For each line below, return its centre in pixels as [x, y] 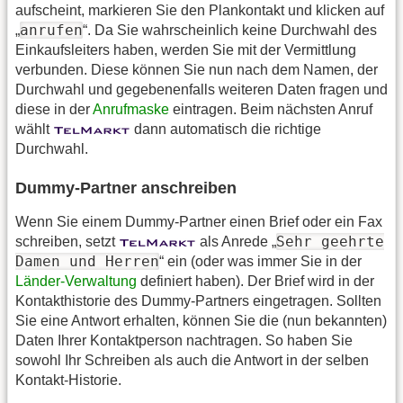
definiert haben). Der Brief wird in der [255, 282]
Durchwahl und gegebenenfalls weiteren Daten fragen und [201, 89]
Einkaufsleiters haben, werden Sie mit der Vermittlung [186, 49]
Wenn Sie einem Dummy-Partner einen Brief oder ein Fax [199, 222]
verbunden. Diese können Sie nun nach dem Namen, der [197, 69]
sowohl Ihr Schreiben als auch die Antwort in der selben [192, 361]
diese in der [54, 109]
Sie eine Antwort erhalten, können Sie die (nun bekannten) [201, 321]
